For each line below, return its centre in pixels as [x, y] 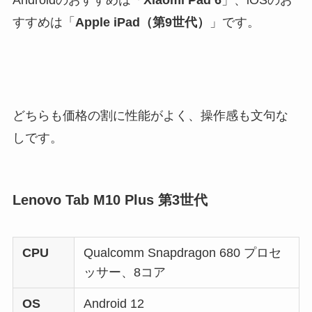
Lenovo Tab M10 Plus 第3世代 [110, 200]
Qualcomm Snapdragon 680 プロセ [183, 252]
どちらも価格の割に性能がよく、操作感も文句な [150, 116]
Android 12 [114, 303]
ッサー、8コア [125, 272]
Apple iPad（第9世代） [142, 22]
